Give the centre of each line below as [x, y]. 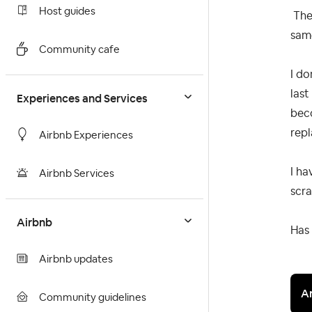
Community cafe [79, 50]
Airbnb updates [76, 260]
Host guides [67, 12]
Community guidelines [93, 298]
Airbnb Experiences [86, 136]
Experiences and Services [82, 99]
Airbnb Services [77, 174]
